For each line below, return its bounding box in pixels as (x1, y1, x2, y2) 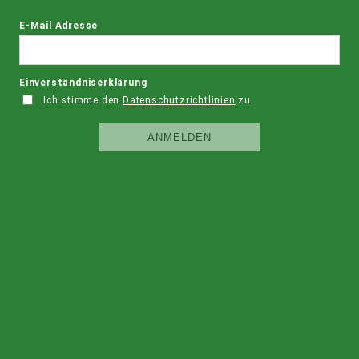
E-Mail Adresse (19, 20, 99, 31)
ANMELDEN (147, 131, 212, 143)
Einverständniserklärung (19, 77, 147, 88)
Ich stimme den (43, 95, 123, 106)
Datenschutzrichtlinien (123, 95, 236, 106)
